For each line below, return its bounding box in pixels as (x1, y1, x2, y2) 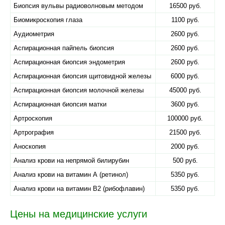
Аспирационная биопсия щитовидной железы (14, 72, 151, 80)
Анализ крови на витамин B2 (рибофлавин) (14, 185, 145, 192)
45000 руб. (169, 86, 201, 94)
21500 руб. (169, 129, 201, 136)
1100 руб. (171, 16, 199, 24)
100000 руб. (167, 115, 203, 122)
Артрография (14, 129, 54, 136)
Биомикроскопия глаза (14, 16, 82, 24)
